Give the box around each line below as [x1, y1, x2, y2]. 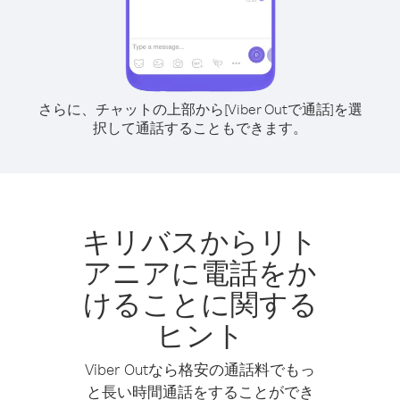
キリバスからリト [82, 222, 318, 259]
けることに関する [82, 285, 318, 321]
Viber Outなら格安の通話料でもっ [85, 360, 315, 379]
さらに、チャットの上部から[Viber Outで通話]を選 [37, 100, 362, 118]
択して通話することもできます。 [93, 119, 307, 137]
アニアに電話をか [83, 254, 317, 290]
